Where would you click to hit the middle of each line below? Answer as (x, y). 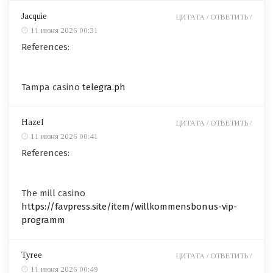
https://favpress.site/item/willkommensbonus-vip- (129, 206)
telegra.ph (104, 87)
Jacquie (34, 16)
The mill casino (53, 193)
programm (43, 220)
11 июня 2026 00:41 (64, 136)
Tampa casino (52, 87)
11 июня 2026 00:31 (64, 30)
